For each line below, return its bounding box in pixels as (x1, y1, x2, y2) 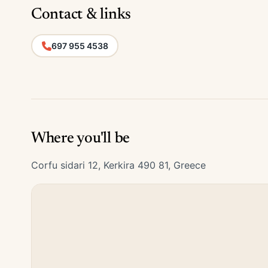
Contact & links (31, 7, 132, 23)
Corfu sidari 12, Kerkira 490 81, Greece (31, 159, 206, 171)
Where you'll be (31, 131, 130, 147)
